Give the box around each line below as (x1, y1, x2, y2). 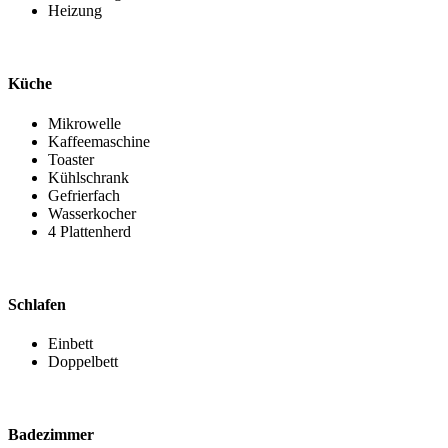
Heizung (48, 2, 102, 20)
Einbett (48, 335, 93, 353)
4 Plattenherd (48, 222, 131, 240)
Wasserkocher (48, 204, 136, 222)
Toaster (48, 150, 94, 168)
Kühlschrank (48, 168, 129, 186)
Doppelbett (48, 353, 118, 371)
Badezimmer (8, 426, 94, 444)
